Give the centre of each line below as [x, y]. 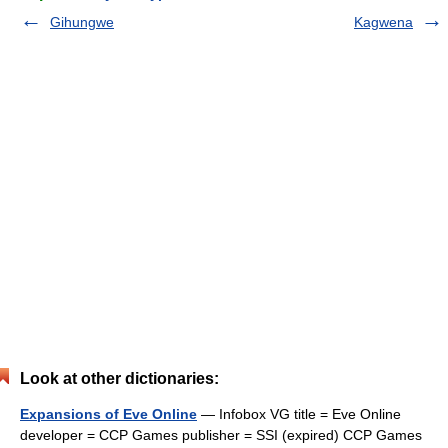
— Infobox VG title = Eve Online [299, 414]
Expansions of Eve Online [108, 414]
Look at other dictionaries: [119, 378]
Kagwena [383, 22]
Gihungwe [82, 22]
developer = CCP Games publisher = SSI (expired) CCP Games [221, 435]
